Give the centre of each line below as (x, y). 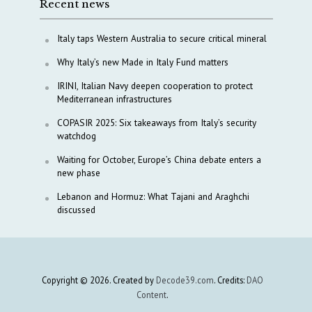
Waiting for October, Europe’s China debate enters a (159, 159)
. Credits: (230, 280)
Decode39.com (185, 280)
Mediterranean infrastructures (114, 99)
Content (151, 294)
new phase (78, 172)
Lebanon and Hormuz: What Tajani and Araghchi (153, 196)
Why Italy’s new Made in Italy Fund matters (142, 62)
